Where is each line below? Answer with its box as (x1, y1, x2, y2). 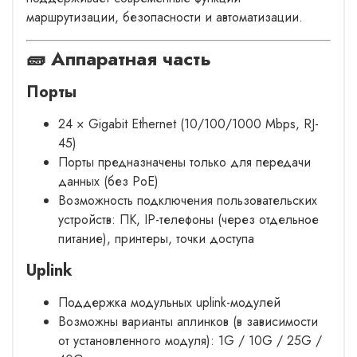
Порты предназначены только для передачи (58, 152, 311, 171)
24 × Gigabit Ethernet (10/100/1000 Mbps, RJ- (58, 114, 319, 133)
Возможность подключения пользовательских (58, 190, 317, 210)
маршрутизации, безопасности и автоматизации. (26, 7, 303, 26)
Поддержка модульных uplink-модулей (58, 292, 280, 312)
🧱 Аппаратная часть (26, 44, 211, 73)
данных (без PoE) (58, 171, 159, 190)
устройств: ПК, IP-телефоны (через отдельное (58, 210, 319, 229)
